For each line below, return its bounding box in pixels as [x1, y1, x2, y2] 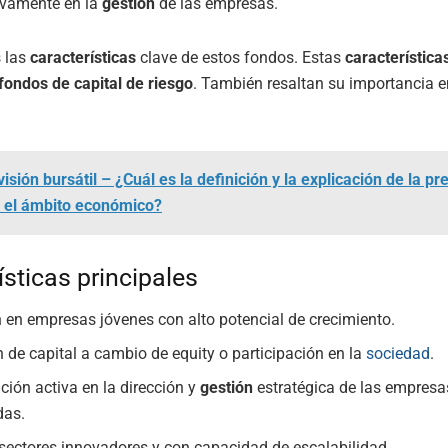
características [30, 47, 136, 67]
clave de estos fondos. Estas [136, 47, 345, 67]
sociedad [366, 344, 431, 364]
